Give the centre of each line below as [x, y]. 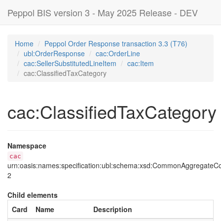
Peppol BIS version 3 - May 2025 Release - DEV [103, 12]
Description [113, 209]
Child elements [33, 195]
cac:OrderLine [118, 53]
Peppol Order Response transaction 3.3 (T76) [116, 43]
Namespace [27, 146]
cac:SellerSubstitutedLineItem [70, 63]
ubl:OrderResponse [54, 53]
